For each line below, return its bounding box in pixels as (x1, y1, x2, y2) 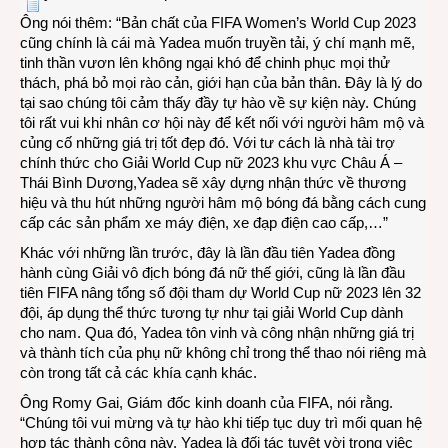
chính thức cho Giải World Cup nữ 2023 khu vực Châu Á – (20, 154, 402, 172)
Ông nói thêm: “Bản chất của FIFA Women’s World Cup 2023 (20, 14, 416, 32)
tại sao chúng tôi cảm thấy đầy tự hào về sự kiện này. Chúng (20, 94, 416, 112)
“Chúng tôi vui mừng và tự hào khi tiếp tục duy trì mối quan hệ (20, 414, 422, 432)
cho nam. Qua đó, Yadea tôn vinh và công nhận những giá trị (20, 324, 414, 342)
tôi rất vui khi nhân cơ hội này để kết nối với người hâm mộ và (20, 114, 424, 132)
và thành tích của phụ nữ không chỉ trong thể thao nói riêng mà (20, 344, 426, 362)
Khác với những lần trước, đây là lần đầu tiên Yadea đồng (20, 244, 395, 262)
